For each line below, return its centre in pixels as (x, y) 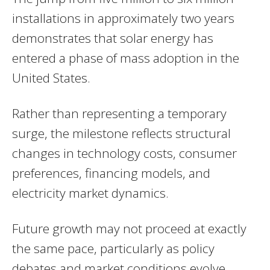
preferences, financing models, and (111, 173)
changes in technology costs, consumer (124, 153)
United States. (51, 78)
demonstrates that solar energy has (113, 38)
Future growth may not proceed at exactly (129, 229)
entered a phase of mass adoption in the (126, 58)
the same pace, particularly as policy (113, 249)
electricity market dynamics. (90, 193)
